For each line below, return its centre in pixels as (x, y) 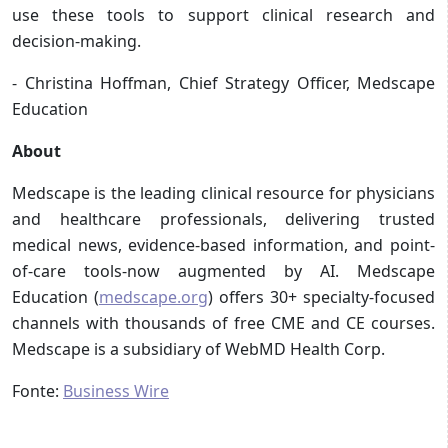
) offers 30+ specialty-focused (321, 296)
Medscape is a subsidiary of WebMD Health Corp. (198, 348)
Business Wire (116, 390)
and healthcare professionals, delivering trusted (223, 218)
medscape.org (153, 296)
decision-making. (76, 40)
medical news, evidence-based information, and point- (223, 244)
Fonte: (37, 390)
